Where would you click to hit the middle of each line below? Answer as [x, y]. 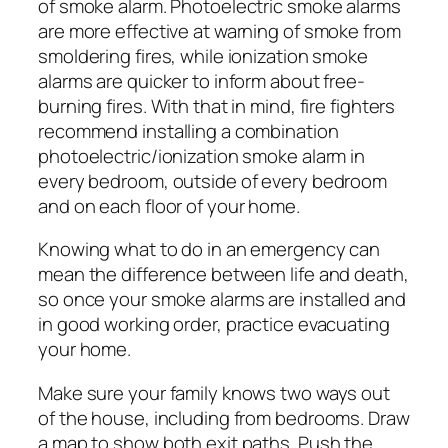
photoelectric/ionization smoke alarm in [202, 155]
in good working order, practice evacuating [214, 324]
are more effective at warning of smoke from [219, 30]
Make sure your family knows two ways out [214, 392]
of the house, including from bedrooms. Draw [224, 417]
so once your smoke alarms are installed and [222, 299]
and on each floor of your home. [169, 205]
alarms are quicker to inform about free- [201, 80]
